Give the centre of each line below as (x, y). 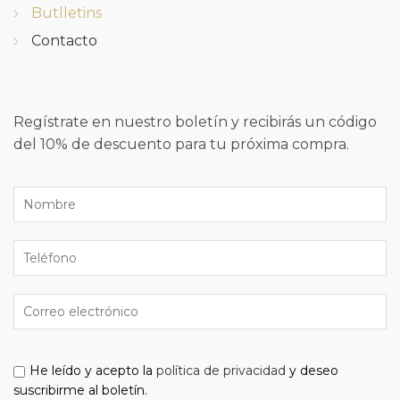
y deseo (312, 371)
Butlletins (67, 13)
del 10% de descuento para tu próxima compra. (181, 145)
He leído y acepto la (93, 371)
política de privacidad (221, 371)
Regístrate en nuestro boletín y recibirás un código (195, 122)
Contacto (64, 41)
